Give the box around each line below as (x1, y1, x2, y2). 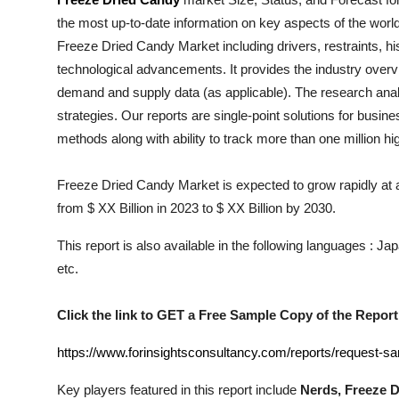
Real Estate (13, 318, 89, 336)
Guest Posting (13, 56, 108, 74)
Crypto (13, 143, 61, 161)
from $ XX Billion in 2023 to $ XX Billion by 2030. (57, 200, 336, 216)
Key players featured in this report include (57, 382, 300, 397)
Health (13, 12, 57, 30)
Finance (13, 231, 65, 248)
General (13, 362, 65, 379)
